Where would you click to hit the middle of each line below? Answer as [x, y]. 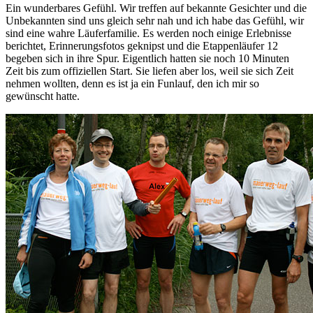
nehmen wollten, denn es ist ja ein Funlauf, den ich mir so [132, 84]
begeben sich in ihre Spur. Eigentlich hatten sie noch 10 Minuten [147, 59]
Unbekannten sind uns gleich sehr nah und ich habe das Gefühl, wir [155, 21]
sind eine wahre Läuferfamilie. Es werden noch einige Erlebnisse [148, 34]
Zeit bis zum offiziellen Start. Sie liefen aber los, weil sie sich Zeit [150, 71]
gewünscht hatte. [43, 96]
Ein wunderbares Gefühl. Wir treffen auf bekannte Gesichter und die [156, 8]
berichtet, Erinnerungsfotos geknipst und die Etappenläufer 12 [142, 46]
